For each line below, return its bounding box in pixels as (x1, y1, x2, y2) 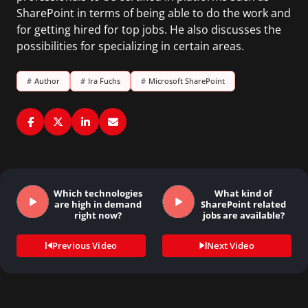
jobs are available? (202, 209, 285, 221)
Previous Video (52, 239, 118, 252)
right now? (74, 209, 122, 221)
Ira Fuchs (88, 76, 120, 87)
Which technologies (53, 187, 142, 199)
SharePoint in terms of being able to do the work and (16, 5, 291, 21)
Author (34, 76, 60, 87)
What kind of (214, 187, 272, 199)
